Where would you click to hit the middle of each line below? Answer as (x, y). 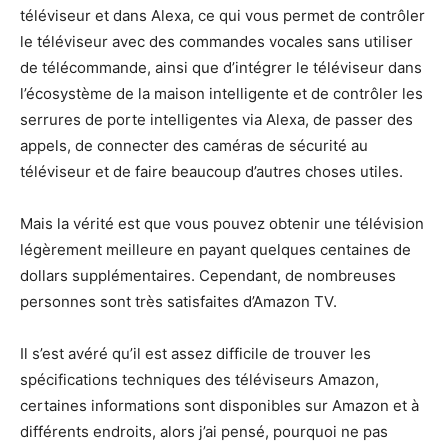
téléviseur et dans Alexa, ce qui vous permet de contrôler (222, 15)
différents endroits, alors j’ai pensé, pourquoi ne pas (204, 431)
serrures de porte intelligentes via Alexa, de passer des (216, 119)
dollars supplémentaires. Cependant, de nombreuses (208, 275)
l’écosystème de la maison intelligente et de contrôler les (221, 93)
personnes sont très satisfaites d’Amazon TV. (178, 301)
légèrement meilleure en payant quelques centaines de (215, 249)
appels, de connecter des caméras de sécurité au (194, 145)
